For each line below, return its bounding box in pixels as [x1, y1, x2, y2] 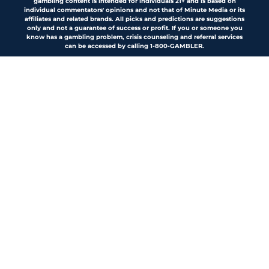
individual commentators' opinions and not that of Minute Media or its [24, 6, 245, 14]
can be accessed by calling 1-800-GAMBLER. [65, 42, 204, 50]
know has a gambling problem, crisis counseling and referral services [26, 33, 243, 41]
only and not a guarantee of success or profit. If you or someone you [26, 24, 243, 32]
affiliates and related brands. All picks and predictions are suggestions [25, 15, 244, 23]
